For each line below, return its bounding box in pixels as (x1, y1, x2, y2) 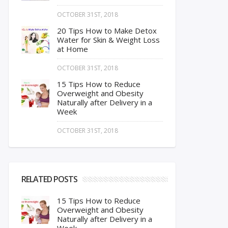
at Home (57, 44, 88, 54)
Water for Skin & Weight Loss (57, 35, 160, 45)
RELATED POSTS (21, 174, 77, 185)
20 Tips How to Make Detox (57, 25, 157, 36)
